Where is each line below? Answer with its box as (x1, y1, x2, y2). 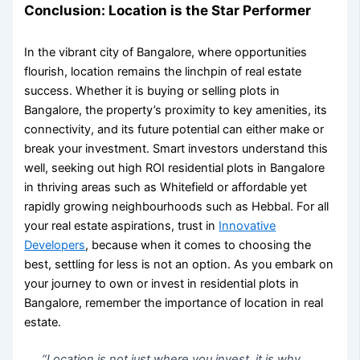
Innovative (219, 218, 276, 233)
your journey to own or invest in (24, 276, 201, 291)
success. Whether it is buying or (24, 83, 202, 98)
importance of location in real (165, 295, 324, 310)
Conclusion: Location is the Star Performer (24, 2, 312, 19)
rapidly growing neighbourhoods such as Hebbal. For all (24, 198, 329, 214)
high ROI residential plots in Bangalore (118, 160, 325, 175)
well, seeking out (24, 160, 119, 175)
